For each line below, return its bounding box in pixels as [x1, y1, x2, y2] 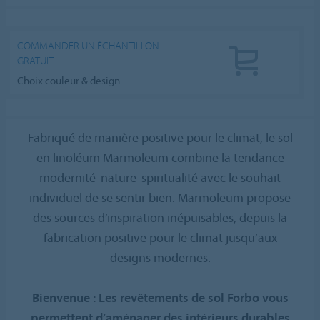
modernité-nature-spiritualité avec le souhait [39, 169, 281, 186]
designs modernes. [109, 249, 211, 266]
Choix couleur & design [17, 73, 121, 87]
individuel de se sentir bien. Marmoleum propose [29, 189, 291, 206]
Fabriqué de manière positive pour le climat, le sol [27, 129, 293, 146]
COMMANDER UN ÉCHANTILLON [17, 39, 160, 53]
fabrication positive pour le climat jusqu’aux [43, 229, 277, 246]
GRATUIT [17, 54, 54, 68]
